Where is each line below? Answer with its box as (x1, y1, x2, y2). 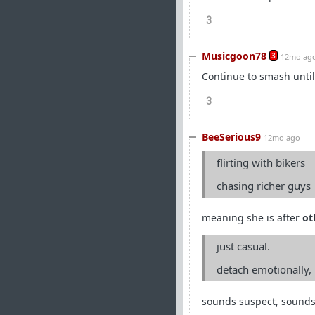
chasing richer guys (217, 179, 311, 193)
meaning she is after (202, 211, 302, 224)
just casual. (217, 239, 270, 253)
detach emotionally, (217, 262, 311, 276)
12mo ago (264, 132, 300, 143)
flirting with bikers (217, 155, 305, 169)
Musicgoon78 (202, 49, 266, 63)
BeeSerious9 (202, 130, 261, 143)
